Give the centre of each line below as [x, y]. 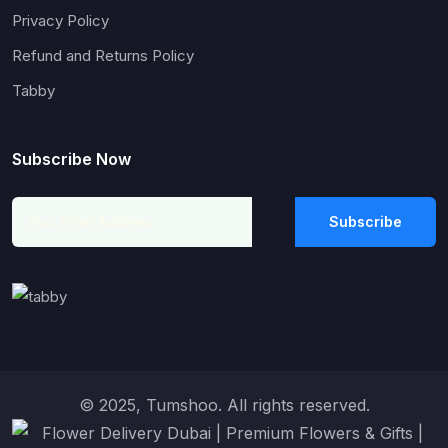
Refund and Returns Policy [103, 55]
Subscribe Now [71, 158]
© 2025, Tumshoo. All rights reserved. [224, 404]
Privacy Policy [60, 20]
